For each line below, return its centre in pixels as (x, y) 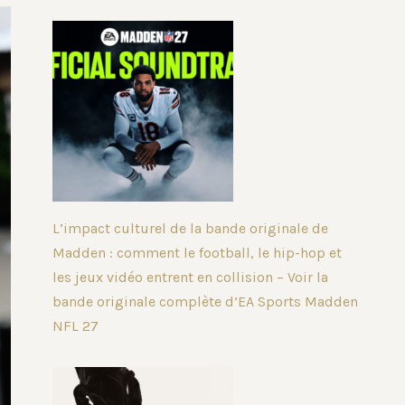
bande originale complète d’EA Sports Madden (206, 302)
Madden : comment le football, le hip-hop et (198, 253)
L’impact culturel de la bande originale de (191, 229)
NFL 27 (76, 326)
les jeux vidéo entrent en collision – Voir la (191, 278)
